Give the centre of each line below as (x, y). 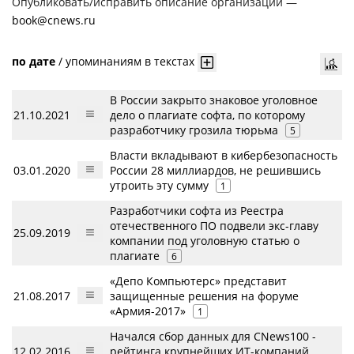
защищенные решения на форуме (204, 296)
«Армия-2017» (148, 311)
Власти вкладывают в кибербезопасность (224, 155)
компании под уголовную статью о (205, 240)
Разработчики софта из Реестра (197, 210)
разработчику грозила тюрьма (194, 130)
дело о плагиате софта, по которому (207, 115)
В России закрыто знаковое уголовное (214, 100)
